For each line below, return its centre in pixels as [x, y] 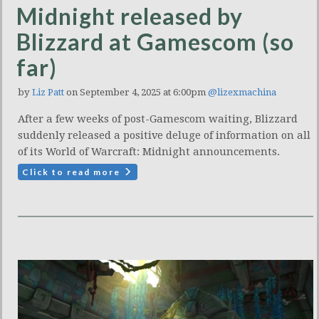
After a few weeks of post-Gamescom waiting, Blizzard [158, 119]
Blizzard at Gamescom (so [155, 42]
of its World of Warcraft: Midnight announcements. [149, 152]
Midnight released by [130, 16]
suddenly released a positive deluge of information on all [164, 136]
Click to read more [73, 172]
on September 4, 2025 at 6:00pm [136, 93]
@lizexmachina [242, 93]
